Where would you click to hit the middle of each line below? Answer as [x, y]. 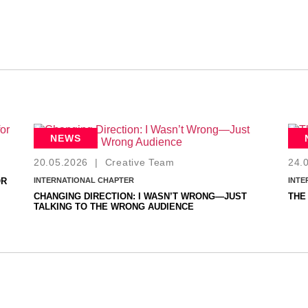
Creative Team [140, 162]
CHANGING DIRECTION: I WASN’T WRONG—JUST [140, 196]
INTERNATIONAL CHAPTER [84, 180]
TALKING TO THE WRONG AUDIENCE [114, 206]
